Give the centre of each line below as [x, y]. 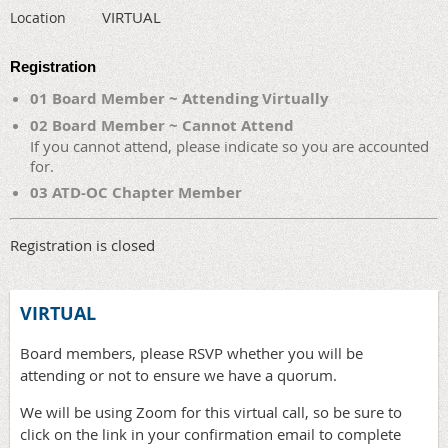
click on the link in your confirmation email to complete [210, 434]
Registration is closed [82, 245]
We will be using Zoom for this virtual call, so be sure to [211, 412]
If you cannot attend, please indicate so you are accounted [229, 146]
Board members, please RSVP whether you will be [191, 353]
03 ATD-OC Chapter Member [136, 192]
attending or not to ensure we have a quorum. [178, 375]
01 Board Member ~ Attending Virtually [179, 98]
